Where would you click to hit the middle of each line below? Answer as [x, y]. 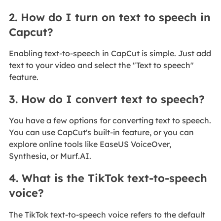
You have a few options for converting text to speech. [110, 121]
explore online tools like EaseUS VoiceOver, [90, 144]
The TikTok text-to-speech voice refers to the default [107, 214]
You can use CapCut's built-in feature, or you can [101, 132]
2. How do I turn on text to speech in [110, 17]
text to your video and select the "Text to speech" [101, 65]
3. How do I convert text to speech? [107, 99]
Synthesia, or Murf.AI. [50, 156]
